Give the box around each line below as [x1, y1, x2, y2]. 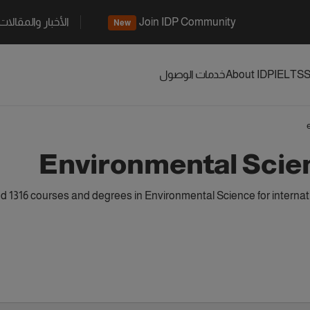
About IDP [226, 69, 274, 80]
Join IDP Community [139, 16, 236, 28]
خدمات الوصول [159, 69, 226, 80]
